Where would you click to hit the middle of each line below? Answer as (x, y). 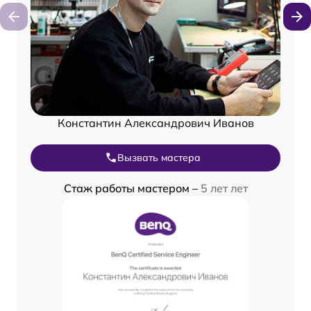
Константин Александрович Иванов (155, 123)
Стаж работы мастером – (132, 188)
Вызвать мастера (159, 157)
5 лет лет (224, 188)
